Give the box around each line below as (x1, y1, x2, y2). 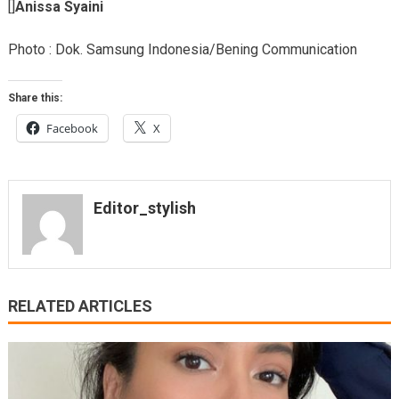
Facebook (45, 120, 98, 137)
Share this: (7, 92, 62, 105)
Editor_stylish (93, 199, 196, 218)
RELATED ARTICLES (7, 296, 152, 315)
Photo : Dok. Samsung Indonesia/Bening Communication (7, 41, 357, 59)
